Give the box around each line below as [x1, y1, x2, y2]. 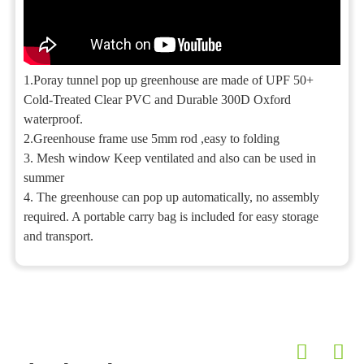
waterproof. [24, 112, 84, 127]
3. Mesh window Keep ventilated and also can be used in [24, 151, 317, 166]
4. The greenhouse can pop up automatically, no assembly [24, 190, 320, 205]
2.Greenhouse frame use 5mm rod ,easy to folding [24, 132, 280, 146]
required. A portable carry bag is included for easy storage [24, 210, 319, 224]
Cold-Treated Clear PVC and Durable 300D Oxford [24, 93, 292, 107]
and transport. [24, 229, 94, 244]
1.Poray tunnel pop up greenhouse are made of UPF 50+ [24, 73, 314, 88]
